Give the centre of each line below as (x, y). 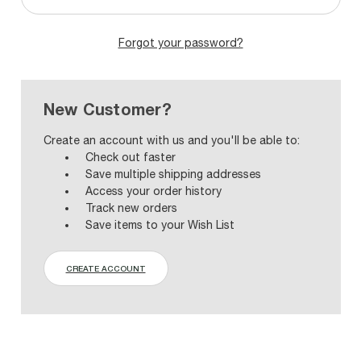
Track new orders (132, 207)
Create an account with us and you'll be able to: (171, 140)
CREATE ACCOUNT (106, 268)
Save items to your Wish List (160, 224)
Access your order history (154, 191)
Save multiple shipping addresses (174, 174)
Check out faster (131, 157)
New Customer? (107, 108)
